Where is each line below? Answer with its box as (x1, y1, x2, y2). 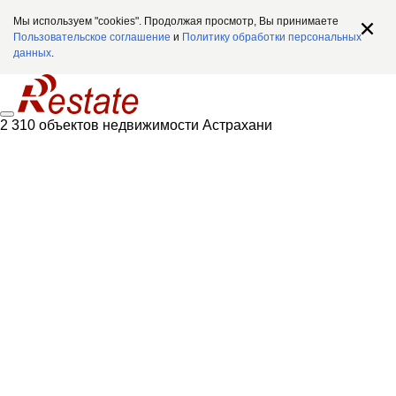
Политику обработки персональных (182, 31, 362, 43)
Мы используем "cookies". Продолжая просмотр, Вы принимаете (13, 15, 339, 27)
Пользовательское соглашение (13, 31, 171, 43)
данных (13, 47, 51, 59)
